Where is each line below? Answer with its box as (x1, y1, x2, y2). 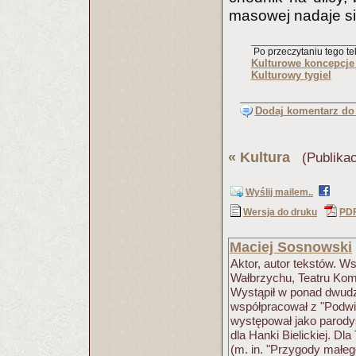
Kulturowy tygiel (250, 69, 331, 81)
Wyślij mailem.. (246, 187, 313, 198)
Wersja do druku (243, 207, 317, 218)
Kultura (240, 149, 290, 165)
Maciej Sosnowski (230, 239, 352, 255)
